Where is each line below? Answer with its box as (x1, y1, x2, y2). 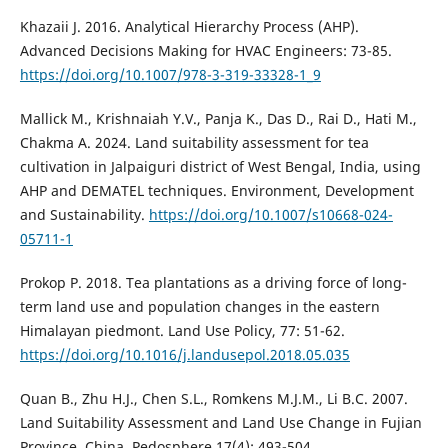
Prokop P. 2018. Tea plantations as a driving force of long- (19, 273, 407, 293)
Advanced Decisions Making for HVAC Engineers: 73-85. (19, 41, 392, 61)
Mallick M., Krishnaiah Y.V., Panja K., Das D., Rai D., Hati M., (19, 109, 417, 129)
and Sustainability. (19, 205, 149, 225)
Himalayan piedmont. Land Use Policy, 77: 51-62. (19, 321, 345, 341)
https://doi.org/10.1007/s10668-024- (148, 205, 393, 225)
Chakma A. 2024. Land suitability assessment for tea (19, 133, 369, 153)
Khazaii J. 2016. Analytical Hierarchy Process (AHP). (19, 17, 359, 37)
